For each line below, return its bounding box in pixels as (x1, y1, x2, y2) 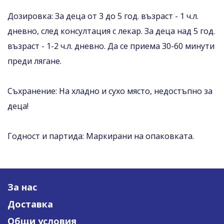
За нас (7, 180, 37, 193)
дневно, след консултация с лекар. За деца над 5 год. (7, 25, 215, 36)
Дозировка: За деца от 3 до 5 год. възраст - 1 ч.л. (7, 10, 198, 21)
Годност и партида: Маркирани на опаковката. (7, 130, 194, 141)
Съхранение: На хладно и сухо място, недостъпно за (7, 85, 212, 96)
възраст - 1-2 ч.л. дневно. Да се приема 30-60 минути (7, 40, 214, 51)
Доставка (7, 197, 53, 210)
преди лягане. (7, 55, 61, 66)
